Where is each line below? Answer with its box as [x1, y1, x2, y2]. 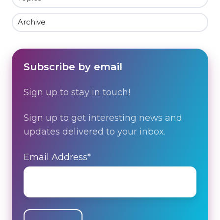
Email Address [24, 151, 87, 163]
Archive [18, 17, 46, 27]
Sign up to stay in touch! [24, 86, 130, 98]
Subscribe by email [24, 60, 122, 73]
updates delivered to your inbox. [24, 126, 165, 137]
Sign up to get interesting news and [24, 112, 182, 123]
